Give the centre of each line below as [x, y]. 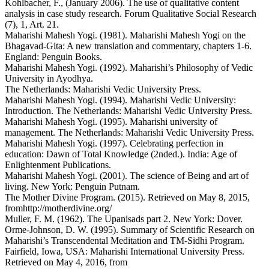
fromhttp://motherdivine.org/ [58, 208]
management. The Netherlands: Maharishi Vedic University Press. [129, 133]
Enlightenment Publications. [58, 165]
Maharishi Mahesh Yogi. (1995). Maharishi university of [111, 122]
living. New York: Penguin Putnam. [72, 187]
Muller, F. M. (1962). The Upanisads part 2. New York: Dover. [124, 219]
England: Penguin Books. [53, 57]
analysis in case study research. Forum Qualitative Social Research [131, 14]
